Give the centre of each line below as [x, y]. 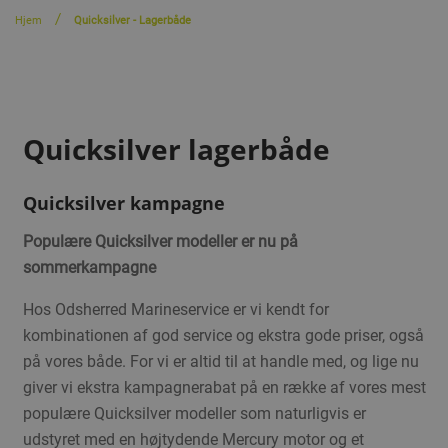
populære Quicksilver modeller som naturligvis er [194, 414]
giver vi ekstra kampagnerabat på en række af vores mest [224, 388]
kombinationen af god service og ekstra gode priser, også [223, 336]
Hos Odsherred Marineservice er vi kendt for [175, 310]
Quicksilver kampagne [123, 203]
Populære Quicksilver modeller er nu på [160, 242]
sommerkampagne [89, 268]
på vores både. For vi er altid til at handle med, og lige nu [220, 362]
